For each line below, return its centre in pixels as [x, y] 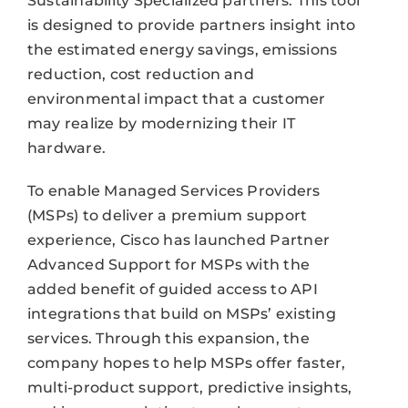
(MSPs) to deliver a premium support [167, 216]
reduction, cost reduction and [140, 75]
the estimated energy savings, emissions [182, 50]
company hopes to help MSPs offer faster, [186, 363]
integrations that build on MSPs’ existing [181, 314]
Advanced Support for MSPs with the [168, 265]
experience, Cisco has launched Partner [178, 240]
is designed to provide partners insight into [191, 25]
